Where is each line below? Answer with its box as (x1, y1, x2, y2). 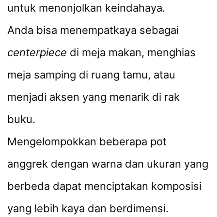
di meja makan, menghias (67, 46, 196, 59)
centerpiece (7, 46, 67, 59)
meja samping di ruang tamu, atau (7, 68, 175, 81)
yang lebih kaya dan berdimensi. (7, 201, 169, 215)
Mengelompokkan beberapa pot (7, 135, 167, 148)
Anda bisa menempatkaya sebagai (7, 23, 179, 36)
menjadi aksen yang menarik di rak (7, 90, 180, 103)
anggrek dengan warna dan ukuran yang (7, 157, 208, 170)
